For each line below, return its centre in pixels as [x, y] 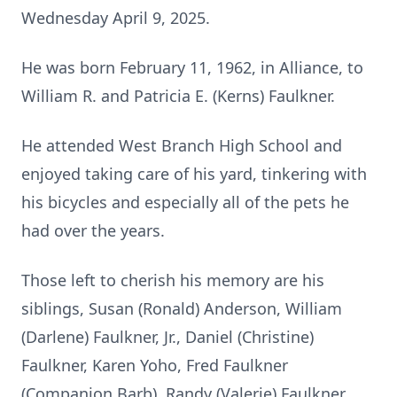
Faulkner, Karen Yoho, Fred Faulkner [155, 365]
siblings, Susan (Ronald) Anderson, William [182, 308]
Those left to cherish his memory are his [173, 280]
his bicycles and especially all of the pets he [185, 202]
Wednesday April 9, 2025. [116, 18]
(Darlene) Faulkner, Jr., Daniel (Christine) [167, 337]
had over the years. [93, 230]
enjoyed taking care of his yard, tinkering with [194, 174]
